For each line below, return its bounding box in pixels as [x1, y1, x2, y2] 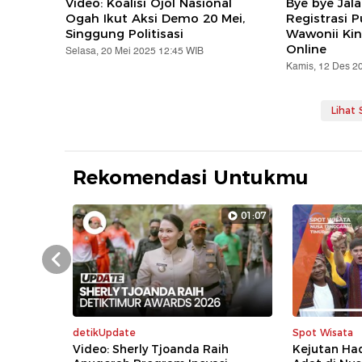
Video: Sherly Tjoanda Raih [73, 342, 229, 357]
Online [285, 41, 326, 57]
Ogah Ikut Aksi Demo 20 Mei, [65, 11, 246, 27]
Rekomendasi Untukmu [73, 166, 309, 190]
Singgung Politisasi [65, 26, 184, 42]
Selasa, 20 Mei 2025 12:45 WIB [65, 44, 204, 60]
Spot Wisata [293, 326, 354, 339]
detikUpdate [73, 326, 137, 339]
